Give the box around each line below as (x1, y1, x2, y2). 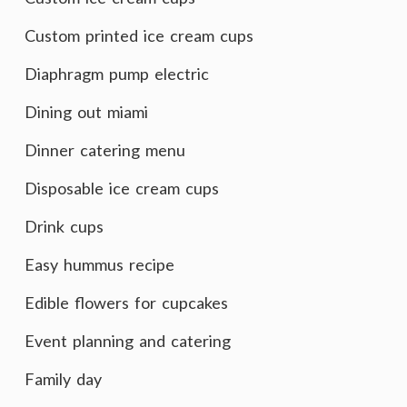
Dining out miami (25, 102, 148, 122)
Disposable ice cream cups (25, 178, 219, 198)
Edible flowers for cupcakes (25, 293, 228, 313)
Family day (25, 369, 102, 389)
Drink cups (25, 216, 104, 236)
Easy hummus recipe (25, 254, 174, 274)
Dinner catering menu (25, 140, 185, 160)
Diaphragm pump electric (25, 64, 209, 84)
